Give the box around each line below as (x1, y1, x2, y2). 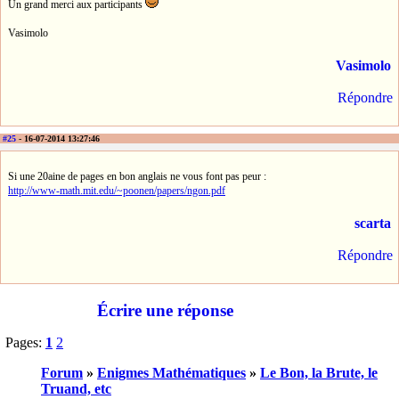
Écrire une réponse (97, 301, 233, 321)
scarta (354, 216, 391, 232)
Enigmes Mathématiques (97, 365, 246, 381)
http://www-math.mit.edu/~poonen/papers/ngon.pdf (8, 184, 225, 198)
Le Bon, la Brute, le (260, 365, 378, 381)
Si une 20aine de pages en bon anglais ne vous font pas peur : (8, 170, 266, 183)
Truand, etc (41, 381, 111, 397)
